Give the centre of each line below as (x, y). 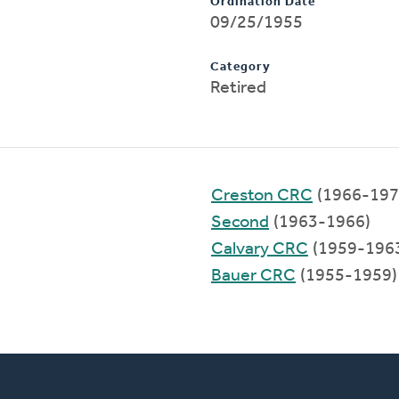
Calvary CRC (260, 249)
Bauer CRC (253, 276)
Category (240, 67)
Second (240, 222)
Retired (238, 88)
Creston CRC (262, 195)
